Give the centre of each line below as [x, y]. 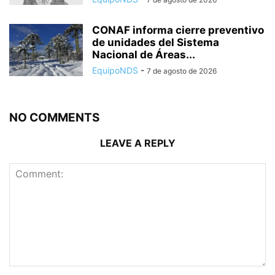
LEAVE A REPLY [137, 143]
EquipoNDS [115, 70]
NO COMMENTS [54, 117]
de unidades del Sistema [156, 42]
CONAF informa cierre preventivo [178, 30]
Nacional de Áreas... [144, 54]
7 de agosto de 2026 [182, 71]
